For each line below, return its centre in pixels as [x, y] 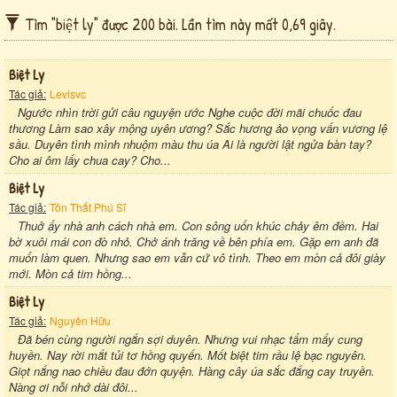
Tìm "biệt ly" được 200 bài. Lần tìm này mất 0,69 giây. [180, 24]
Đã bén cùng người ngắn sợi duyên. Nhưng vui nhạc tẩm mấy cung [190, 339]
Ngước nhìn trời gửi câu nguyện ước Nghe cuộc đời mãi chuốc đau [190, 112]
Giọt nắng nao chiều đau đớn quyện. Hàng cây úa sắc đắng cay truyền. [192, 370]
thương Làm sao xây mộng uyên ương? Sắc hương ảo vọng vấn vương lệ [198, 128]
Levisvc [68, 93]
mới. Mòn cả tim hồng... [70, 273]
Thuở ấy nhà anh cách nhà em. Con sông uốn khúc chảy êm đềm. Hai [198, 225]
